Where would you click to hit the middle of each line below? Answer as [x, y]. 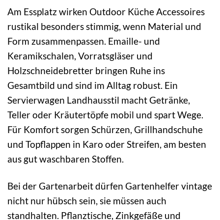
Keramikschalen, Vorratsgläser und [80, 55]
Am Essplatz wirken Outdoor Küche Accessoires [106, 11]
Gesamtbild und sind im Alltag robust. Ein [93, 85]
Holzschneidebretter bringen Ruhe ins [86, 70]
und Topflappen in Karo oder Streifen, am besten [107, 144]
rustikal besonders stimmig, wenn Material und [104, 26]
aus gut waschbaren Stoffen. [66, 159]
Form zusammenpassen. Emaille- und [84, 41]
